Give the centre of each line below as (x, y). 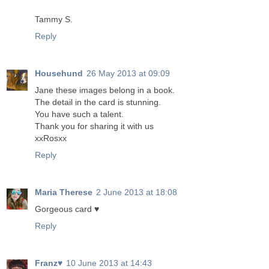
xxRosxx (51, 138)
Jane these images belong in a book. (105, 90)
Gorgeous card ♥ (67, 209)
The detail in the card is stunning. (98, 102)
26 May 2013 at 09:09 (128, 74)
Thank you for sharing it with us (94, 126)
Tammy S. (54, 20)
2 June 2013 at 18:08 (137, 192)
